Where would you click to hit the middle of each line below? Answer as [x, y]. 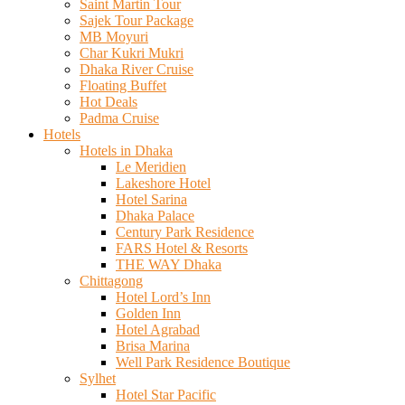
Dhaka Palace [155, 216]
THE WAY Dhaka [169, 265]
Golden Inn [148, 314]
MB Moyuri [114, 37]
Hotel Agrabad [158, 330]
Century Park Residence [185, 232]
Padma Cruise [119, 118]
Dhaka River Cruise [137, 70]
